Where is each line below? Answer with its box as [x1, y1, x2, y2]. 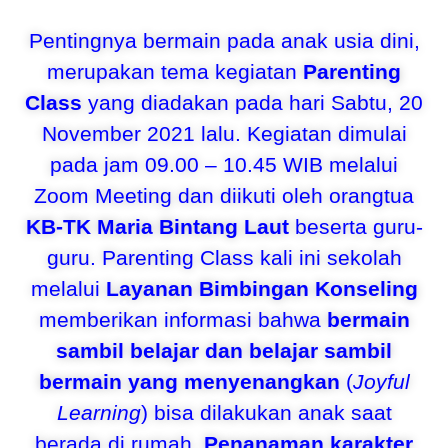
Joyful [352, 370, 410, 393]
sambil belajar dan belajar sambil [56, 339, 392, 362]
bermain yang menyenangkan [38, 370, 340, 393]
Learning [56, 401, 141, 424]
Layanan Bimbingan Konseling [105, 277, 418, 300]
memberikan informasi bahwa [38, 308, 327, 331]
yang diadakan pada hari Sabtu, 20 [82, 91, 423, 114]
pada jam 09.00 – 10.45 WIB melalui [50, 153, 398, 176]
